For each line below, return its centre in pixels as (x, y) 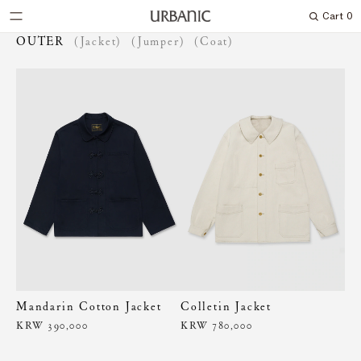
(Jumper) (158, 41)
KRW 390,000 (52, 325)
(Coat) (214, 41)
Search (324, 21)
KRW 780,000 (217, 325)
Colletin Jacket (226, 306)
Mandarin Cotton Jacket (89, 306)
